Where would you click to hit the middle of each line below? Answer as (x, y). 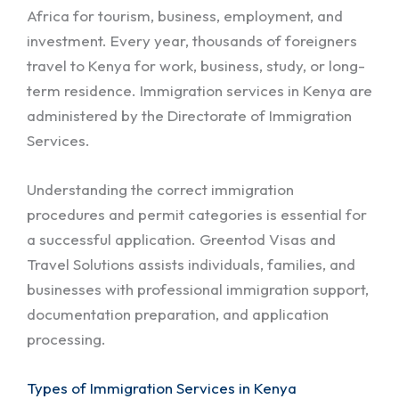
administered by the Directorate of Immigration (189, 116)
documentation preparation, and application (178, 314)
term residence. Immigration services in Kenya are (199, 91)
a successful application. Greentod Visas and (181, 240)
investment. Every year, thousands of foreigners (192, 41)
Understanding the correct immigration (160, 190)
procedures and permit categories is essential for (197, 215)
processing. (66, 339)
